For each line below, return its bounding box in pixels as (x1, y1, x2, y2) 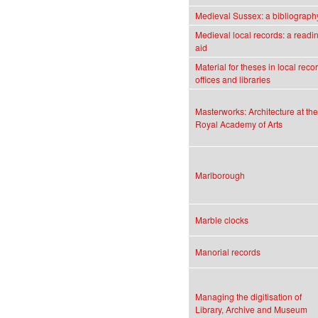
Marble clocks (195, 214, 248, 226)
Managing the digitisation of (195, 290, 302, 303)
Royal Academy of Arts (195, 118, 283, 131)
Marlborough (195, 169, 245, 182)
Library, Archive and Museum (195, 303, 307, 316)
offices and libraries (195, 73, 270, 86)
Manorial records (195, 246, 261, 258)
